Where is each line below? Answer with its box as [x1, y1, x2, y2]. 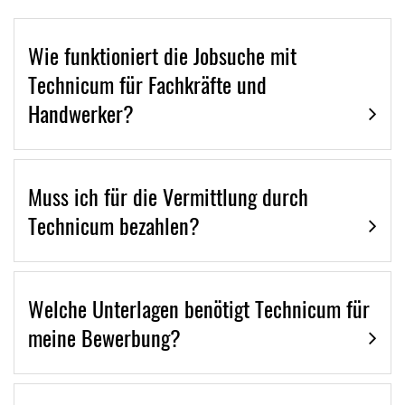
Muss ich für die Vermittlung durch [28, 180, 308, 212]
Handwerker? [28, 97, 134, 129]
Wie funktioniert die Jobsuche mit [28, 39, 297, 71]
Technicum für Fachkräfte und [28, 68, 267, 100]
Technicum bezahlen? [28, 209, 200, 241]
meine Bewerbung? [28, 321, 181, 353]
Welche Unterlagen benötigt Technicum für [28, 292, 370, 325]
